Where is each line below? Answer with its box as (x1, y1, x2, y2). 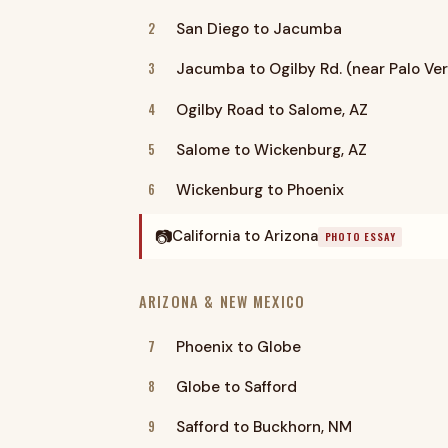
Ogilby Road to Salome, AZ (175, 99, 368, 120)
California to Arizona (171, 226, 318, 247)
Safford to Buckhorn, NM (175, 417, 352, 438)
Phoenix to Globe (175, 336, 301, 357)
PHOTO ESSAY (324, 229, 396, 245)
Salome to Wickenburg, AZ (175, 140, 367, 161)
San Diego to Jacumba (175, 18, 342, 39)
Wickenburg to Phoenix (175, 180, 344, 201)
